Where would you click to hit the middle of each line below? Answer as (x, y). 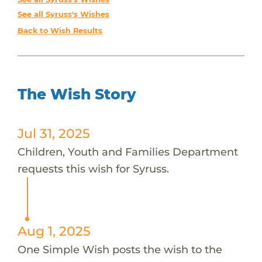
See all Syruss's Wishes (63, 14)
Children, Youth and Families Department (127, 151)
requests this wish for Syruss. (93, 168)
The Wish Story (77, 94)
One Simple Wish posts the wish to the (120, 249)
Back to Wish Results (60, 30)
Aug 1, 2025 (54, 231)
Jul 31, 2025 (54, 133)
